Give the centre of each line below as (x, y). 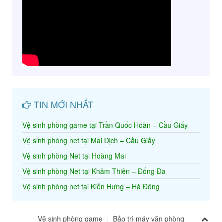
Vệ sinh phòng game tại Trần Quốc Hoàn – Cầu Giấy (105, 125)
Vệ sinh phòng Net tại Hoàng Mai (74, 156)
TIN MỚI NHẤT (62, 104)
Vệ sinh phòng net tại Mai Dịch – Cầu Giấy (89, 140)
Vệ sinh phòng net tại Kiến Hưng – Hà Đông (91, 187)
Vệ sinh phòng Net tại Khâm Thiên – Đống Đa (94, 171)
